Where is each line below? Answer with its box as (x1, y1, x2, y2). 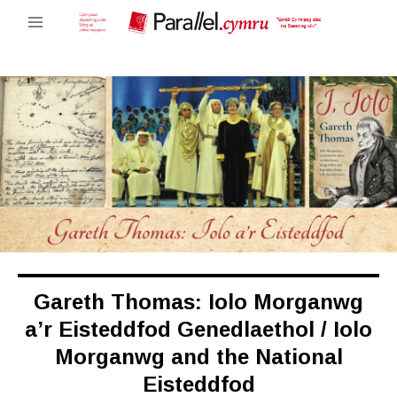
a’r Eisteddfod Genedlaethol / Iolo (25, 317, 372, 342)
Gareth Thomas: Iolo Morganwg (34, 290, 363, 315)
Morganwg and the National (54, 345, 343, 370)
